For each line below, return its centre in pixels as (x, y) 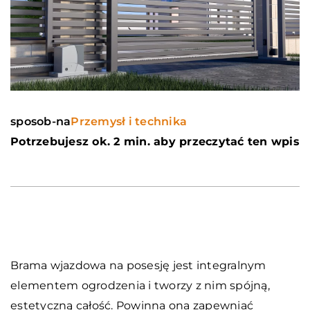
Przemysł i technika (129, 122)
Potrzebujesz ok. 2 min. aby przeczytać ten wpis (155, 142)
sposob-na (41, 122)
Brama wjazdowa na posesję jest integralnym (138, 266)
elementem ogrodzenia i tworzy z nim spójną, (140, 286)
